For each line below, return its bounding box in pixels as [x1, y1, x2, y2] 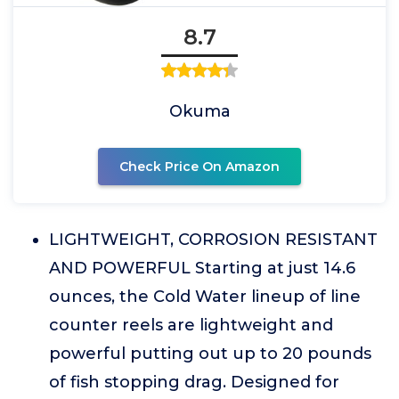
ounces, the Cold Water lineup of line [49, 287, 361, 306]
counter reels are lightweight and [49, 315, 333, 335]
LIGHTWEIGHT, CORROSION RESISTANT [49, 230, 378, 249]
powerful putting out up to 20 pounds [49, 344, 371, 363]
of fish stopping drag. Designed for [49, 372, 339, 392]
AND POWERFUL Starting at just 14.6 [49, 258, 355, 278]
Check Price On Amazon [119, 159, 280, 175]
